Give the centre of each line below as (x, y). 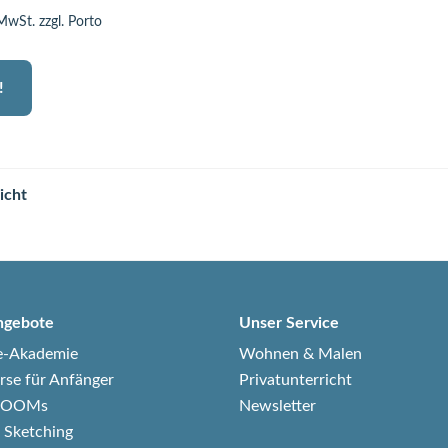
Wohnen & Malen (300, 354)
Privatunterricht (295, 380)
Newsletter (277, 406)
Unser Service (288, 323)
